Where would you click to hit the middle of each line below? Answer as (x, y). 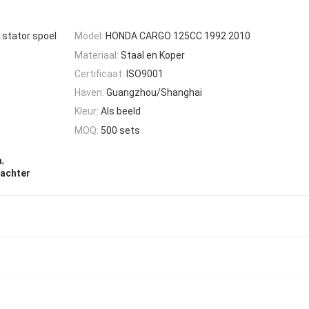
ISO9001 (145, 73)
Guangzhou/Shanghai (154, 93)
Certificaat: (99, 73)
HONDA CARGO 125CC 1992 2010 (178, 36)
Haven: (89, 93)
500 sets (120, 130)
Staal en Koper (153, 55)
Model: (89, 36)
